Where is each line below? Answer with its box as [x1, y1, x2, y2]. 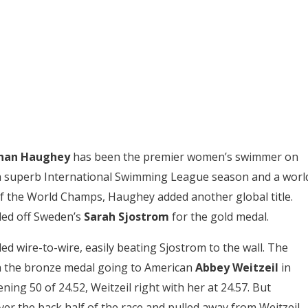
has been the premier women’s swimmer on [69, 148, 298, 164]
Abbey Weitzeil [195, 259, 278, 275]
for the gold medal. [168, 208, 269, 224]
